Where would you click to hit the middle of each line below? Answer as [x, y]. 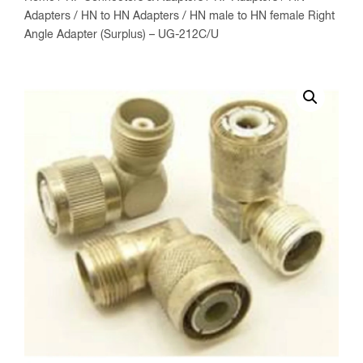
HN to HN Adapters [130, 16]
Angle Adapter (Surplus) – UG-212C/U [122, 35]
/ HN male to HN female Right [257, 16]
